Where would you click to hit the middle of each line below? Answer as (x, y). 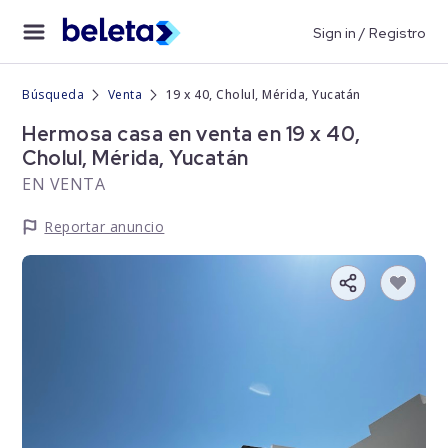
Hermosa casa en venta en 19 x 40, (191, 134)
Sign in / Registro (369, 32)
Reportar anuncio (104, 226)
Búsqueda (53, 94)
